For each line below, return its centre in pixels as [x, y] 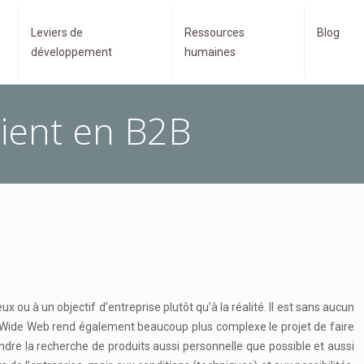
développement [71, 52]
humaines [210, 52]
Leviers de [56, 32]
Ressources [214, 32]
